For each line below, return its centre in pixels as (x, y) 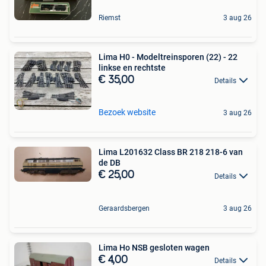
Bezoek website (127, 113)
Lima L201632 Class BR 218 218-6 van (171, 152)
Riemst (110, 18)
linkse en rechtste (132, 67)
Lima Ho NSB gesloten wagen (154, 247)
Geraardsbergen (124, 208)
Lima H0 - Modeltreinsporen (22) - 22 (168, 57)
